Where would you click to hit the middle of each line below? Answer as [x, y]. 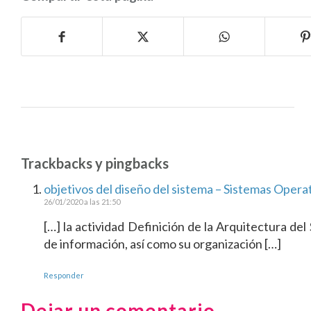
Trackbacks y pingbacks [95, 163]
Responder [64, 275]
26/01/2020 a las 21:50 [82, 202]
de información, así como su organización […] [162, 244]
